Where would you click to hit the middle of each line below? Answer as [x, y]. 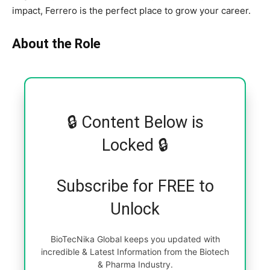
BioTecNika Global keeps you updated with [135, 239]
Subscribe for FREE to [135, 186]
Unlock [135, 209]
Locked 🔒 [135, 145]
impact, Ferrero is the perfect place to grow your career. [131, 10]
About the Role [56, 43]
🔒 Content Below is [135, 122]
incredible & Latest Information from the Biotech [135, 251]
